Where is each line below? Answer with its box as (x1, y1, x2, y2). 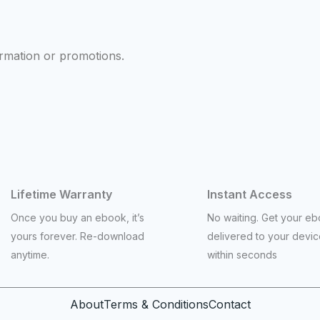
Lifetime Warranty (11, 186, 112, 201)
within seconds (207, 248, 277, 261)
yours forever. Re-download (11, 229, 144, 242)
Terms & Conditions (103, 296, 209, 311)
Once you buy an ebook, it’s (11, 211, 144, 224)
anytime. (11, 248, 49, 261)
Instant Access (207, 186, 292, 201)
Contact (208, 296, 251, 311)
